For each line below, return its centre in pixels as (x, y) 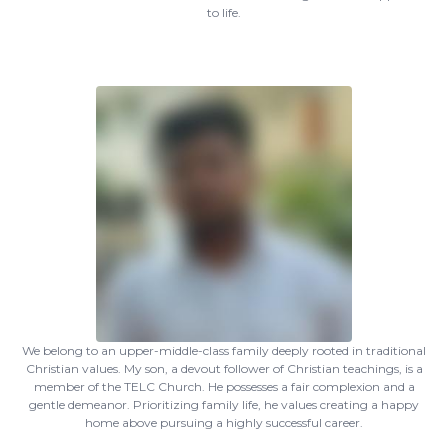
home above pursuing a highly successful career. (224, 422)
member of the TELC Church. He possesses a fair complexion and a (224, 386)
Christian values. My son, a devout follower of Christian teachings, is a (224, 368)
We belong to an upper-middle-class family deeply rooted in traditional (224, 350)
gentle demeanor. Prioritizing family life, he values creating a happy (224, 404)
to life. (224, 12)
